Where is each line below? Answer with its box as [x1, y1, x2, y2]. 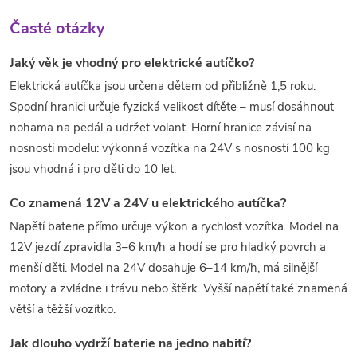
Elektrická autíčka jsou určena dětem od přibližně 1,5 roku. [10, 78, 316, 95]
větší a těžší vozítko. [10, 301, 116, 318]
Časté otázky [10, 18, 105, 40]
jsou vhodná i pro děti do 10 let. [10, 161, 176, 178]
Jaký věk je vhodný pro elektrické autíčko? [10, 54, 254, 73]
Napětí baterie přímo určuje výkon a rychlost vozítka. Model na [10, 218, 339, 235]
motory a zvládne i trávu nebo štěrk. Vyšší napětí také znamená [10, 280, 347, 297]
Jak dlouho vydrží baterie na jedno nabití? [10, 335, 251, 353]
